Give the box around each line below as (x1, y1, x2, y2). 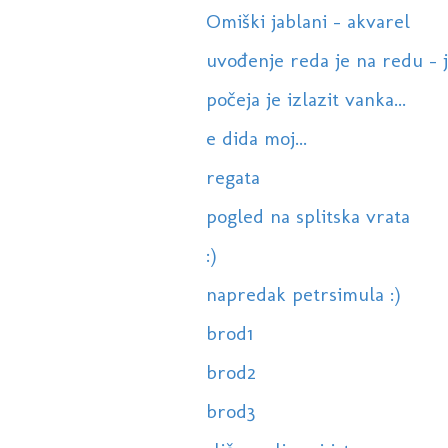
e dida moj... (205, 126, 307, 151)
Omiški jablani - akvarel (205, 9, 410, 34)
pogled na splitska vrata (205, 204, 410, 229)
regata (205, 165, 260, 190)
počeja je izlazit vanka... (205, 87, 406, 112)
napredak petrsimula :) (205, 282, 401, 307)
